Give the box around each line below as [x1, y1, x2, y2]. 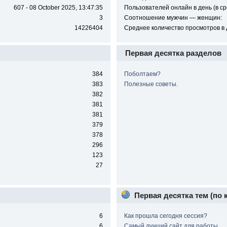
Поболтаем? [124, 70, 161, 78]
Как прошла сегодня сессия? [124, 212, 207, 220]
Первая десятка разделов [125, 49, 221, 58]
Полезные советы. [124, 80, 178, 88]
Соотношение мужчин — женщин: [124, 14, 222, 22]
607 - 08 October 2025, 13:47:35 [14, 4, 103, 12]
